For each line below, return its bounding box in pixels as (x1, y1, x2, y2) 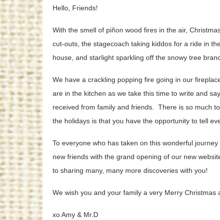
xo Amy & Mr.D (53, 211, 98, 219)
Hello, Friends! (53, 4, 98, 12)
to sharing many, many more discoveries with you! (53, 166, 208, 175)
